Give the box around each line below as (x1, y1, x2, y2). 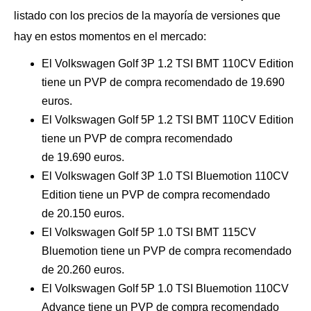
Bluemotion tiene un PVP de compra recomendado (42, 245, 292, 257)
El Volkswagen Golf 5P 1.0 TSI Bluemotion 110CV (42, 283, 289, 294)
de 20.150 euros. (42, 208, 124, 219)
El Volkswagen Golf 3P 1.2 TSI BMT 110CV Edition (42, 58, 294, 69)
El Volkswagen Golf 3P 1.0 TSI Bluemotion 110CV (42, 170, 289, 182)
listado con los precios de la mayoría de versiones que (14, 10, 280, 22)
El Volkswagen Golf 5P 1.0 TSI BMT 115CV (42, 226, 256, 238)
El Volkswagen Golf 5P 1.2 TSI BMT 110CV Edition (42, 114, 294, 126)
